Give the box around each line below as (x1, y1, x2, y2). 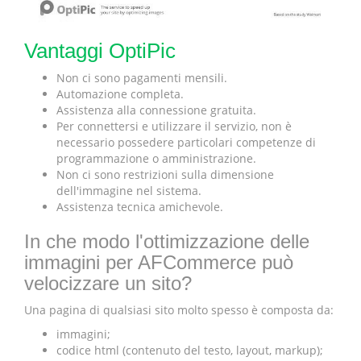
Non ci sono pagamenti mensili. (56, 69, 227, 85)
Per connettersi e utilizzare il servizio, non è (56, 118, 292, 134)
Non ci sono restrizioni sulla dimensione (56, 166, 274, 182)
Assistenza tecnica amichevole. (56, 198, 223, 214)
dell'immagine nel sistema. (56, 182, 201, 198)
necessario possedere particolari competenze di (56, 134, 316, 150)
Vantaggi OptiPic (24, 38, 176, 63)
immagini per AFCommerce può (24, 251, 293, 273)
